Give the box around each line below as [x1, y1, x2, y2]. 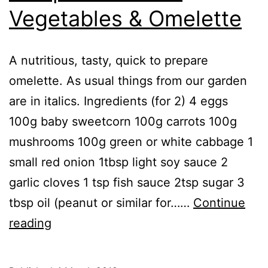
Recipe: [51, 215, 93, 230]
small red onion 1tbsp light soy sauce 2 [9, 154, 228, 169]
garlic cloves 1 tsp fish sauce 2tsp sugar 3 [9, 175, 245, 190]
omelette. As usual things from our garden [9, 73, 247, 88]
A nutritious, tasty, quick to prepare [9, 53, 208, 68]
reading [9, 215, 51, 230]
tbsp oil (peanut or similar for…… [9, 195, 193, 210]
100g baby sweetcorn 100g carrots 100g [9, 114, 237, 129]
